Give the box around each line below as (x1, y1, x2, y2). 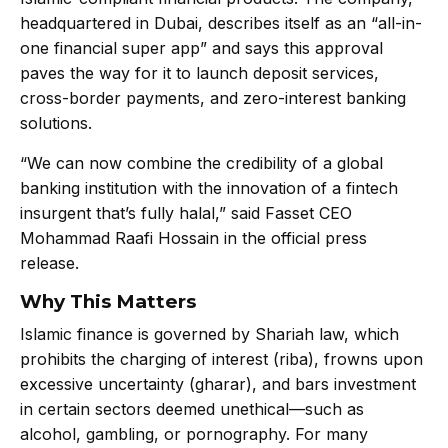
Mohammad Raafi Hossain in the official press (20, 227, 367, 248)
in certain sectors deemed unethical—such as (20, 399, 364, 420)
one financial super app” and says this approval (20, 37, 383, 58)
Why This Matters (20, 289, 196, 313)
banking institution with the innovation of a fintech (20, 177, 398, 198)
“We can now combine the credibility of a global (20, 152, 383, 173)
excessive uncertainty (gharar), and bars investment (20, 374, 416, 395)
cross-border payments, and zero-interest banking (20, 87, 406, 108)
